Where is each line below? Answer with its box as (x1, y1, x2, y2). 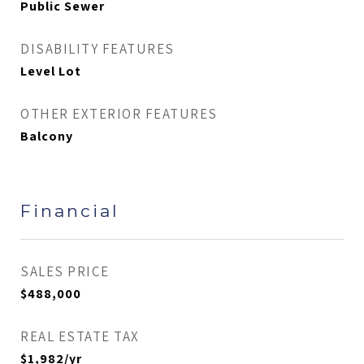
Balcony (20, 128, 73, 145)
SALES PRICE (20, 262, 110, 280)
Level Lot (20, 63, 81, 80)
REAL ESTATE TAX (20, 327, 140, 345)
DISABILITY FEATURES (20, 40, 175, 58)
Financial (20, 201, 119, 221)
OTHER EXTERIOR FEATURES (20, 105, 218, 123)
